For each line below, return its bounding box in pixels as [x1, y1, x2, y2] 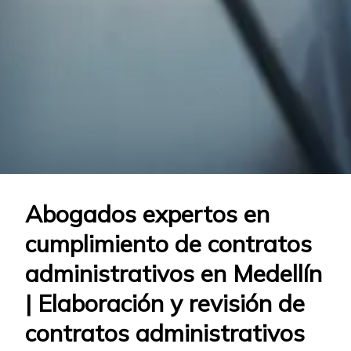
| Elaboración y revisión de [25, 288, 305, 319]
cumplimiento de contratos [25, 229, 312, 259]
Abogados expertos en [25, 199, 270, 230]
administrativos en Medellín [25, 259, 322, 289]
